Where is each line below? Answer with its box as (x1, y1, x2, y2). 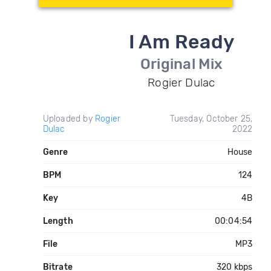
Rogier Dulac (148, 76, 215, 90)
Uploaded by (42, 114, 95, 124)
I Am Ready (128, 30, 235, 53)
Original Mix (140, 56, 223, 73)
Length (42, 216, 73, 226)
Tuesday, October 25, (169, 114, 253, 124)
